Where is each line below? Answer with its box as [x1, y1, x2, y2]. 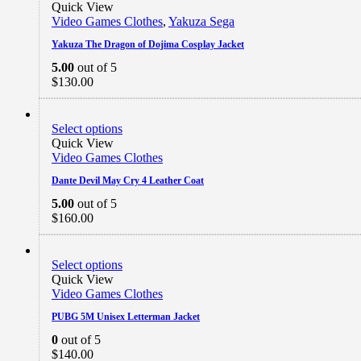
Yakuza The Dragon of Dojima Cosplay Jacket [52, 38, 244, 50]
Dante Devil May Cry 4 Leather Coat [52, 174, 204, 186]
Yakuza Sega [168, 14, 234, 28]
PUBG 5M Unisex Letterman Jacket [52, 310, 200, 322]
